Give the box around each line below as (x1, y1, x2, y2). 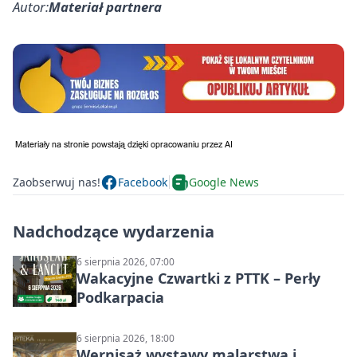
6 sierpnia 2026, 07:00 (76, 254, 175, 269)
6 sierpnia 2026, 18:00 (76, 331, 175, 345)
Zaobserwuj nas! (13, 175, 100, 190)
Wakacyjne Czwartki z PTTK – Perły (76, 268, 320, 288)
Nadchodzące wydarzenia (13, 220, 214, 242)
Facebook (118, 175, 167, 190)
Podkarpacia (76, 287, 164, 307)
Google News (189, 175, 259, 190)
